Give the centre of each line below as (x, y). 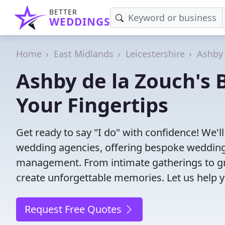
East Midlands (84, 54)
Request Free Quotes (74, 209)
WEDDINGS (80, 22)
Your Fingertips (92, 105)
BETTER (63, 12)
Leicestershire (155, 54)
